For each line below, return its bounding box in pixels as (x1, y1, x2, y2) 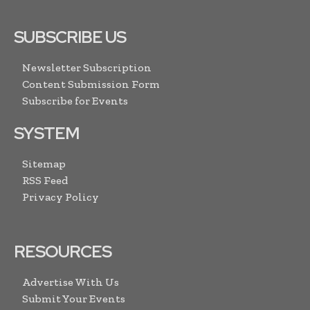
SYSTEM (14, 122, 79, 145)
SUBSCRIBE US (14, 26, 126, 48)
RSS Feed (22, 174, 68, 188)
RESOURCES (14, 241, 111, 263)
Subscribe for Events (22, 94, 128, 108)
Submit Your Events (22, 292, 125, 306)
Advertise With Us (22, 275, 119, 289)
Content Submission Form (22, 77, 160, 91)
